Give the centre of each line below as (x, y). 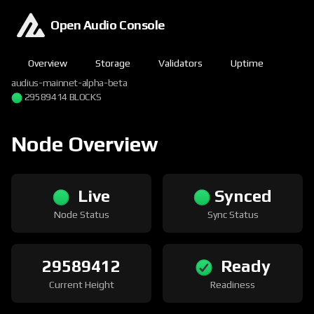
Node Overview (85, 144)
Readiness (233, 285)
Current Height (81, 285)
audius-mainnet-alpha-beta (69, 83)
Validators (180, 63)
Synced (241, 196)
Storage (113, 63)
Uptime (247, 63)
